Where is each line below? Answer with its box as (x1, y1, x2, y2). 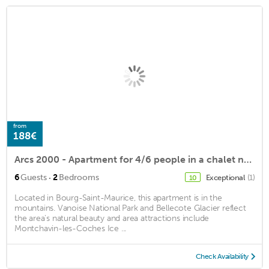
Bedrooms (59, 172, 99, 183)
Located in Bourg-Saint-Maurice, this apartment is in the (14, 192, 222, 203)
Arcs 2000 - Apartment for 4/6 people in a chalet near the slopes (244, 153, 252, 165)
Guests (20, 172, 47, 183)
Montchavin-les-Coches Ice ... (14, 223, 127, 234)
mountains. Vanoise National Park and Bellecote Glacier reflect (14, 202, 246, 213)
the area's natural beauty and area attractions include (14, 213, 210, 223)
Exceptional (205, 172, 246, 182)
